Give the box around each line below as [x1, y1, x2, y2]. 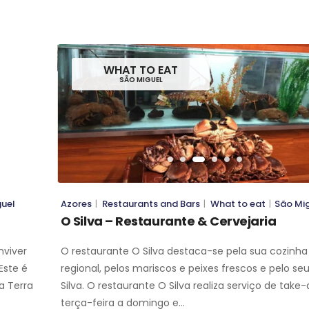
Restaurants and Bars [101, 197, 200, 210]
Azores [60, 197, 92, 210]
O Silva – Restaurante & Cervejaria [60, 212, 277, 230]
